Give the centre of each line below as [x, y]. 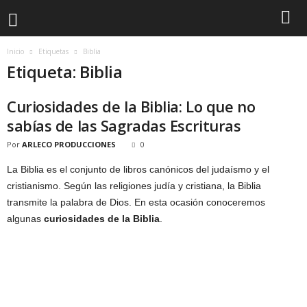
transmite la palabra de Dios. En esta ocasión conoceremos [136, 202]
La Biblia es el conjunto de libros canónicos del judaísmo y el [138, 169]
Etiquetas [53, 51]
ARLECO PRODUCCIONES [69, 144]
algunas [25, 219]
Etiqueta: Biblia [65, 72]
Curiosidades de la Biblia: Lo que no [131, 106]
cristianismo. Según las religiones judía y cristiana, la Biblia [134, 186]
